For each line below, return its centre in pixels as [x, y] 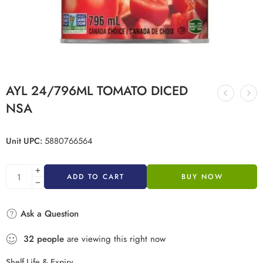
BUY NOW [202, 177]
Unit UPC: [24, 141]
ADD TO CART [95, 177]
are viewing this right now [115, 239]
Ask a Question [48, 214]
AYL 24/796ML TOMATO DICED [97, 91]
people [50, 239]
